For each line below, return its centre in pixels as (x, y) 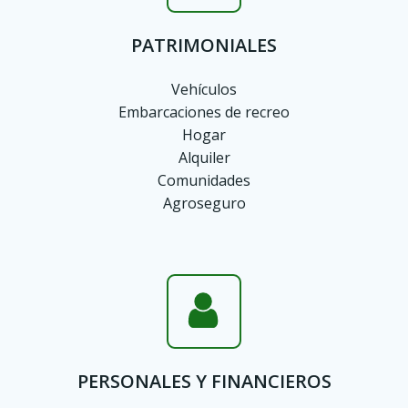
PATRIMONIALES (204, 45)
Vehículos (204, 89)
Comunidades (204, 180)
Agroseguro (204, 203)
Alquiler (204, 158)
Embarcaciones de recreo (204, 112)
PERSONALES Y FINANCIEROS (204, 381)
